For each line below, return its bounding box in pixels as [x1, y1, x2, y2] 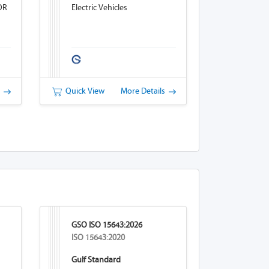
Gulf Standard [71, 255, 121, 265]
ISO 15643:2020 [71, 232, 125, 243]
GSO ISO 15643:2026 [71, 220, 142, 230]
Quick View [61, 86, 104, 96]
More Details [120, 86, 169, 96]
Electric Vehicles [71, 2, 127, 13]
